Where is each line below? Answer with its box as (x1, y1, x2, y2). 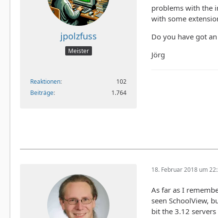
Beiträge (30, 88, 54, 97)
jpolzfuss (60, 30, 97, 42)
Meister (68, 46, 89, 55)
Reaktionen (30, 77, 60, 86)
